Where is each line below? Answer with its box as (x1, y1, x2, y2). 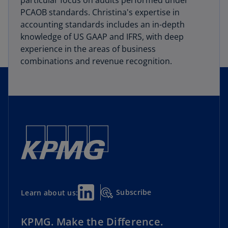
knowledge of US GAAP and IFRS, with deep (20, 31, 184, 42)
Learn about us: (21, 187, 78, 197)
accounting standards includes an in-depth (20, 19, 185, 30)
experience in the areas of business (20, 43, 156, 54)
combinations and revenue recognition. (20, 55, 172, 67)
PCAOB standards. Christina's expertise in (20, 7, 180, 18)
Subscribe (116, 187, 152, 197)
